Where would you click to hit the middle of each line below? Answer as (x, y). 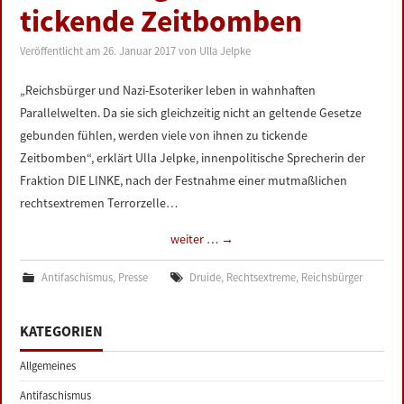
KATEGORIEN (62, 331)
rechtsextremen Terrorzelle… (99, 203)
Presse (133, 277)
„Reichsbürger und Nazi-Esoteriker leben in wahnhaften (168, 90)
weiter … (196, 239)
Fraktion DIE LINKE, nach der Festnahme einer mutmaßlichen (184, 180)
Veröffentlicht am (62, 51)
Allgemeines (48, 366)
